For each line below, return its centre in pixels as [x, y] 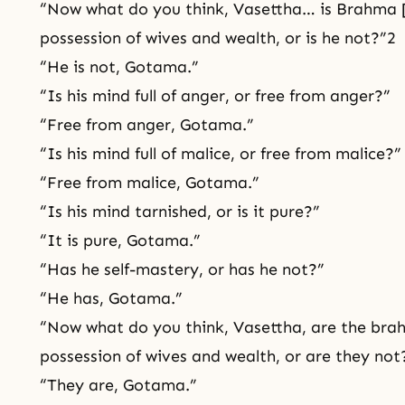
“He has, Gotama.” [111, 298]
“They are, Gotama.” [118, 385]
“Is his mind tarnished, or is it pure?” [180, 212]
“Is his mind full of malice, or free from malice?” [221, 154]
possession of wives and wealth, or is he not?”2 [218, 38]
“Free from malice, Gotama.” [150, 183]
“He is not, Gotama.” [119, 67]
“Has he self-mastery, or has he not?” [182, 269]
